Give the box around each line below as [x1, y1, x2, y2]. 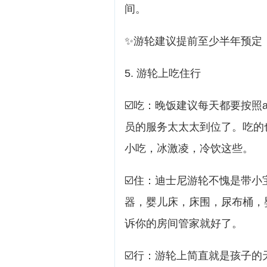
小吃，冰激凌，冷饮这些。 [125, 142, 253, 154]
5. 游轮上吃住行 [125, 67, 201, 79]
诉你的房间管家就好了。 [125, 218, 243, 229]
